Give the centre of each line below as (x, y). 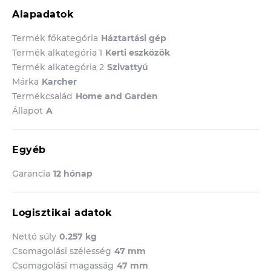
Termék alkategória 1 (57, 53)
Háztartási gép (134, 38)
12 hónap (73, 174)
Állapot (28, 111)
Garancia (31, 174)
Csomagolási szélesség (62, 251)
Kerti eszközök (138, 53)
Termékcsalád (42, 96)
